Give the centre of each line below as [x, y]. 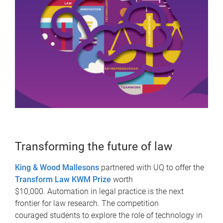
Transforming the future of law [94, 147]
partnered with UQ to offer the [153, 168]
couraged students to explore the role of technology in [109, 216]
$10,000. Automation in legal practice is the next [99, 192]
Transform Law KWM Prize [63, 180]
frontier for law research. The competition [87, 204]
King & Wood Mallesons [57, 168]
